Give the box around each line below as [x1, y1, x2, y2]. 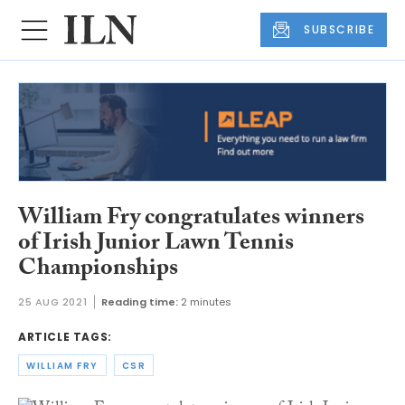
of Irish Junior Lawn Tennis [18, 224, 294, 265]
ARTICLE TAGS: [18, 329, 112, 345]
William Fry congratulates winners [18, 199, 364, 240]
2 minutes [181, 295, 232, 310]
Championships [18, 250, 178, 290]
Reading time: [101, 295, 179, 310]
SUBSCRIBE [304, 22, 375, 38]
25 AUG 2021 [18, 295, 88, 310]
